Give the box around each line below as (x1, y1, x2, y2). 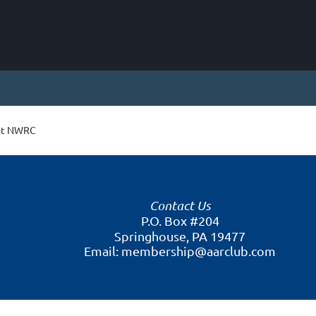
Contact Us (150, 197, 210, 213)
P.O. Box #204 (140, 213, 219, 228)
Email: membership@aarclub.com (84, 243, 276, 258)
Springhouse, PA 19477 (114, 229, 245, 243)
